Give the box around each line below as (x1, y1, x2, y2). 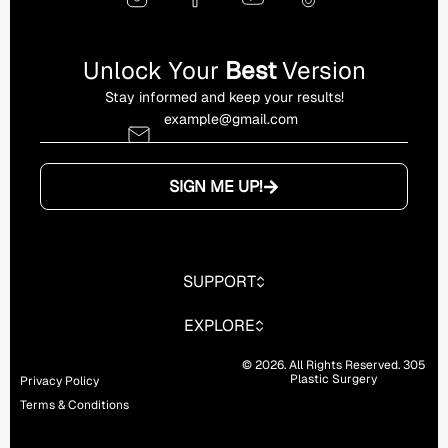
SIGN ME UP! (169, 176, 263, 198)
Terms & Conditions (20, 397, 129, 414)
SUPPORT (182, 271, 256, 293)
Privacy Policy (20, 373, 99, 390)
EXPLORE (183, 315, 255, 337)
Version (281, 54, 366, 86)
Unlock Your (82, 54, 225, 86)
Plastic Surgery (290, 371, 378, 388)
